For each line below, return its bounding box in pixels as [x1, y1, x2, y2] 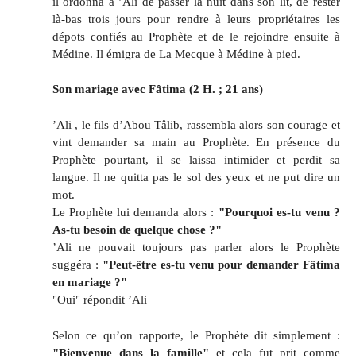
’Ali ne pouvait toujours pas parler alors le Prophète [52, 240, 340, 254]
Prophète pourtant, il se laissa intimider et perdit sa [52, 153, 340, 167]
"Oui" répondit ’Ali [52, 292, 147, 307]
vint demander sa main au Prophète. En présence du [52, 135, 340, 149]
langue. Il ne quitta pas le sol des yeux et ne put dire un [52, 170, 340, 184]
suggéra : [52, 257, 103, 272]
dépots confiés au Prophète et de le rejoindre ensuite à [52, 29, 340, 43]
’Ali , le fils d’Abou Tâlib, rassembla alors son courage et [52, 118, 340, 132]
